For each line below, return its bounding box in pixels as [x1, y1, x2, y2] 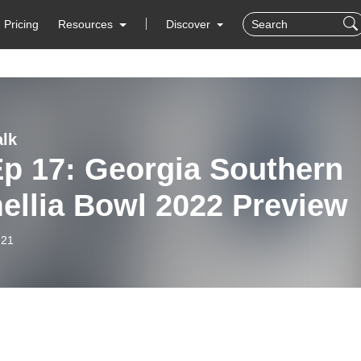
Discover [165, 18, 214, 31]
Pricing [4, 18, 39, 31]
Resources [58, 18, 114, 31]
